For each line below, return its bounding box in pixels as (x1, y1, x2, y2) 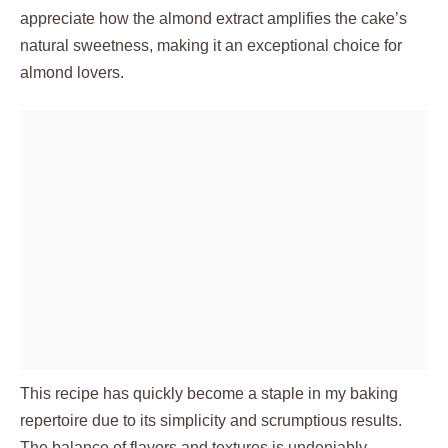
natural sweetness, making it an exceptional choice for (20, 37, 402, 54)
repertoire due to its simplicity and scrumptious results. (20, 412, 402, 429)
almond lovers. (20, 64, 124, 81)
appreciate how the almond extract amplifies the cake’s (20, 10, 407, 27)
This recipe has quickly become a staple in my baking (20, 385, 398, 402)
